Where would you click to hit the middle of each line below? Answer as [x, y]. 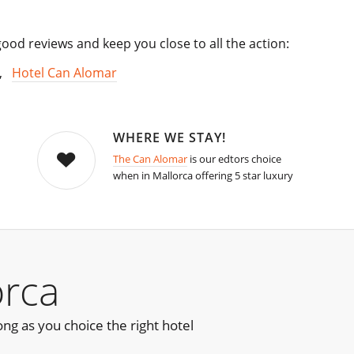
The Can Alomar [150, 159]
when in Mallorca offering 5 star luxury [203, 176]
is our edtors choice [234, 159]
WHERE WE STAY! [169, 138]
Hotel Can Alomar [64, 73]
